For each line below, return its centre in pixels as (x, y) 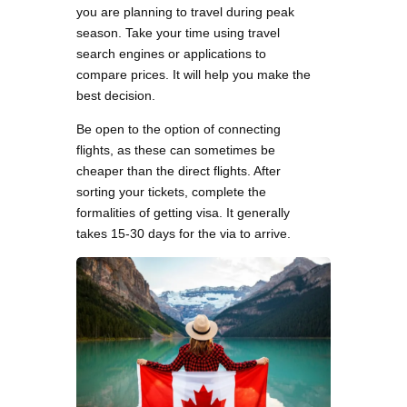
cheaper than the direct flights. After (179, 171)
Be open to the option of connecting (179, 129)
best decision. (116, 96)
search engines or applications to (171, 54)
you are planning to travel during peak (185, 12)
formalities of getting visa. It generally (183, 213)
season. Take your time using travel (178, 33)
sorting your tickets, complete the (171, 192)
